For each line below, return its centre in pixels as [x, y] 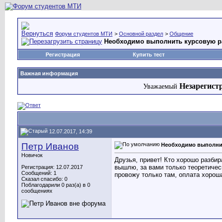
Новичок [32, 155]
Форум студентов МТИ [84, 34]
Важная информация [49, 73]
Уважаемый [161, 86]
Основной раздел [141, 34]
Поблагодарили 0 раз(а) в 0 [56, 185]
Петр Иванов [50, 146]
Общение [181, 34]
